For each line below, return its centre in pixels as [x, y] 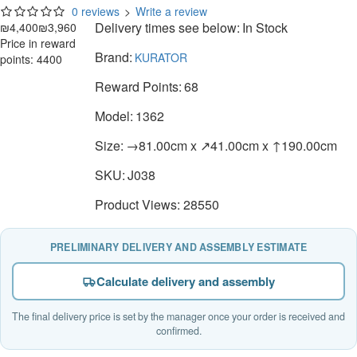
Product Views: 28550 [157, 205]
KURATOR [161, 58]
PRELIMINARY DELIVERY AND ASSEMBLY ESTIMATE [178, 247]
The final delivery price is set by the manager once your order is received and [178, 317]
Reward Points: [138, 87]
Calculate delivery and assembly [186, 282]
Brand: [113, 57]
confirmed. [178, 331]
